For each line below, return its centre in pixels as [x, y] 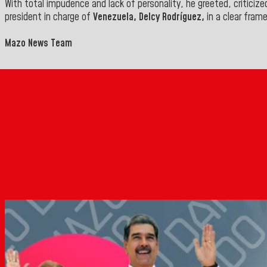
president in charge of [48, 17]
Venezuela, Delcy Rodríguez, [149, 17]
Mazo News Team [38, 43]
